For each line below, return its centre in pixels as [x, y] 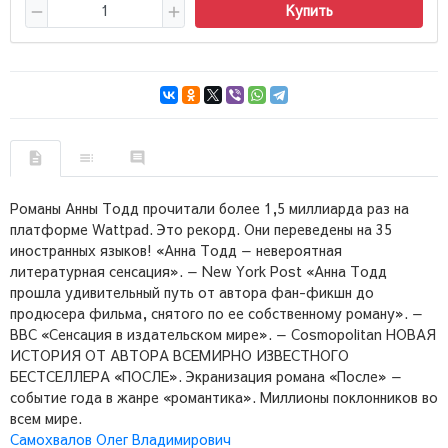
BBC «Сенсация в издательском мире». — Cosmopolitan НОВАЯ [223, 333]
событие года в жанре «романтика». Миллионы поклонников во [224, 396]
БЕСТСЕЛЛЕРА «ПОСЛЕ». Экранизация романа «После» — [206, 375]
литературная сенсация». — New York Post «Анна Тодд [198, 270]
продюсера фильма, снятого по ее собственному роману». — [216, 312]
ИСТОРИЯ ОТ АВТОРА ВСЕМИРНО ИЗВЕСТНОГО [179, 354]
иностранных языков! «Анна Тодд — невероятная [176, 249]
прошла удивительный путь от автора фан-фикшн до [192, 291]
